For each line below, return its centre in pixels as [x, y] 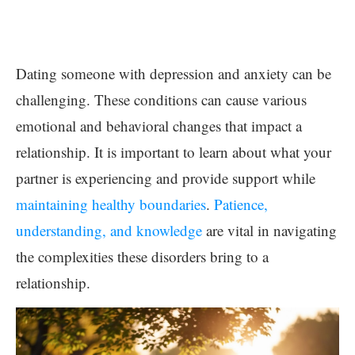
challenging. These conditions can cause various [161, 99]
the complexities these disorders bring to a [142, 256]
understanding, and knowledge [109, 230]
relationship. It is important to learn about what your [174, 152]
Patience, [241, 204]
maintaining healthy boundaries [111, 204]
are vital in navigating [269, 230]
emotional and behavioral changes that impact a [159, 126]
